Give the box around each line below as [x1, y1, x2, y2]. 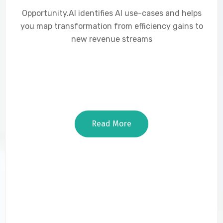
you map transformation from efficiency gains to [20, 21, 203, 31]
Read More [92, 119, 131, 128]
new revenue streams [71, 34, 152, 44]
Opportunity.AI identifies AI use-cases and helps [21, 8, 202, 18]
